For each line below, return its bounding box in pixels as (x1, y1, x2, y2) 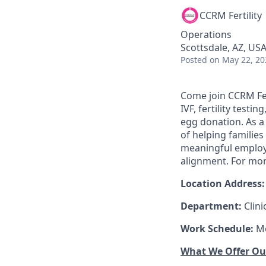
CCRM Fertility (199, 9, 262, 22)
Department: (180, 199, 244, 213)
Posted (180, 54, 207, 65)
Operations (180, 28, 232, 41)
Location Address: (180, 177, 265, 190)
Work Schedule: (180, 222, 256, 235)
